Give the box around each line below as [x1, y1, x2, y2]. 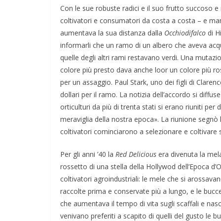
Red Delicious [115, 149, 156, 159]
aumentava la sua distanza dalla [60, 28, 164, 37]
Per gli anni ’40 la [60, 149, 115, 159]
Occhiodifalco [164, 28, 206, 37]
